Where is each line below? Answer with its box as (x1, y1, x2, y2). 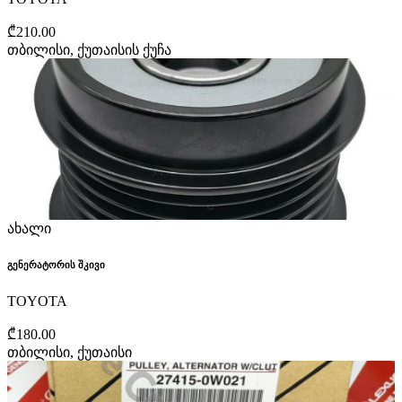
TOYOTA (7, 293, 67, 310)
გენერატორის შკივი (7, 259, 105, 271)
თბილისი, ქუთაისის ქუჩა (7, 42, 171, 58)
